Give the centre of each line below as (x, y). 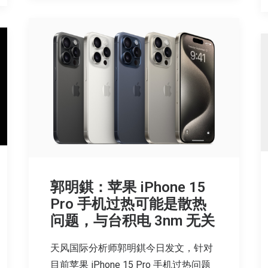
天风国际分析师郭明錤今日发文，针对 (132, 248)
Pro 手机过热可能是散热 (128, 204)
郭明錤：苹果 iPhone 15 (128, 188)
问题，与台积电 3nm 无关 (133, 221)
